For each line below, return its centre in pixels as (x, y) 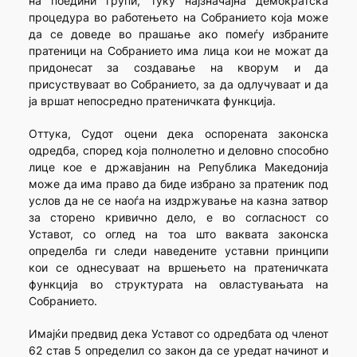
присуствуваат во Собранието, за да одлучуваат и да (178, 84)
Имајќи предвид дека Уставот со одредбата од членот (178, 334)
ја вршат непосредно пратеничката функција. (152, 101)
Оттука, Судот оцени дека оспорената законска (178, 134)
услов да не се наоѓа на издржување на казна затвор (178, 201)
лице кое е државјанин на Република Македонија (178, 167)
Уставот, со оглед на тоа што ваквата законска (178, 234)
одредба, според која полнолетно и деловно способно (178, 151)
